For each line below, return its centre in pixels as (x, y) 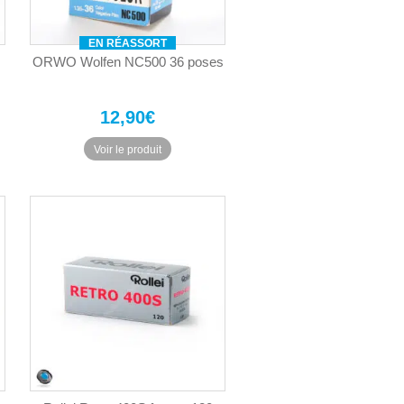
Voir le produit (128, 150)
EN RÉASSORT (128, 43)
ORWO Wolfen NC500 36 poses (128, 61)
